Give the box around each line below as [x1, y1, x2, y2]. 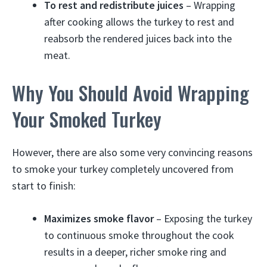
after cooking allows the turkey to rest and [44, 15, 234, 29]
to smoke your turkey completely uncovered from [12, 162, 234, 176]
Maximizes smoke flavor [44, 212, 154, 225]
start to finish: [12, 179, 76, 193]
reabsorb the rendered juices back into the [44, 32, 232, 45]
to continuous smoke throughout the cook [44, 228, 234, 242]
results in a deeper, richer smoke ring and [44, 245, 226, 259]
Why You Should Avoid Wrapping [12, 79, 249, 107]
